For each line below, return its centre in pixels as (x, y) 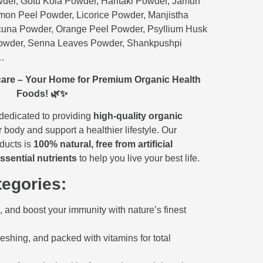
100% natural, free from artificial (103, 144)
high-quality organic (138, 116)
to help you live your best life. (138, 159)
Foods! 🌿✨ (42, 93)
